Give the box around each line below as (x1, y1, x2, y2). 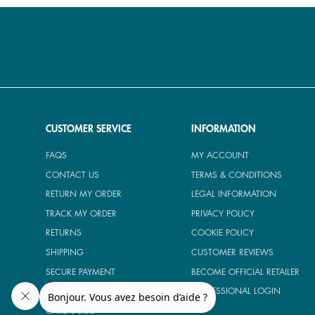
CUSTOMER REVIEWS (191, 247, 274, 257)
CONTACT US (46, 170, 99, 179)
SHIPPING (46, 247, 84, 257)
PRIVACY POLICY (191, 209, 255, 218)
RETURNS (46, 229, 82, 238)
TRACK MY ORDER (46, 209, 117, 218)
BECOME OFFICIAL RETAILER (191, 267, 300, 276)
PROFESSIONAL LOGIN (191, 287, 281, 296)
